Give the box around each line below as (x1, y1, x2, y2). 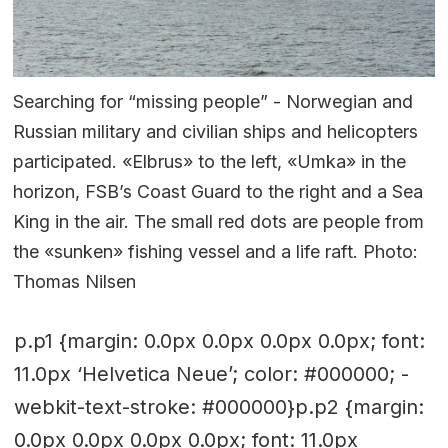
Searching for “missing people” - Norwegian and (13, 91, 414, 113)
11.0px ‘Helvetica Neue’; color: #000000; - (13, 361, 409, 386)
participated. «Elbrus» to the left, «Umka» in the (13, 151, 407, 173)
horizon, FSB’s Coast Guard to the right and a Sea (13, 181, 424, 203)
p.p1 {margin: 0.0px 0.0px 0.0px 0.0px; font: (13, 328, 425, 353)
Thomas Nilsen (13, 271, 137, 293)
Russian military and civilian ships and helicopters (13, 121, 419, 143)
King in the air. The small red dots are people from (13, 211, 425, 233)
